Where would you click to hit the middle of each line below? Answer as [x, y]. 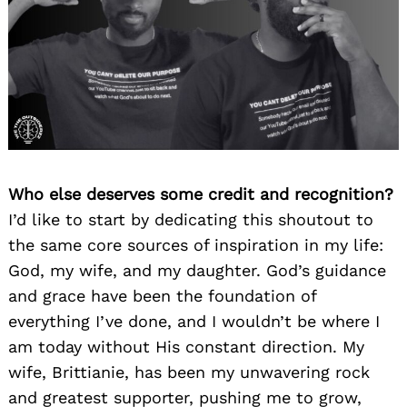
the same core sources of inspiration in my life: [196, 244]
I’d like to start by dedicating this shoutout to [191, 219]
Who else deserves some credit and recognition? [201, 194]
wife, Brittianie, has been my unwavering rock [189, 372]
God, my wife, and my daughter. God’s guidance [197, 270]
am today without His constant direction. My [186, 346]
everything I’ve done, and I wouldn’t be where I [194, 321]
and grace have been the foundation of [162, 295]
